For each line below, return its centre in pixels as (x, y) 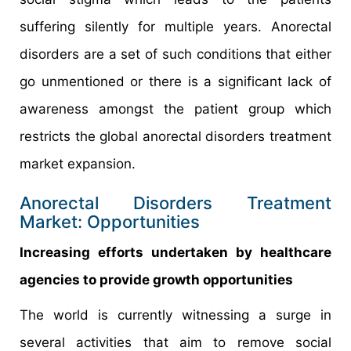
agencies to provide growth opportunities (156, 279)
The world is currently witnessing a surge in (175, 315)
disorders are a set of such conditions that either (175, 54)
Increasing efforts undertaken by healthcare (175, 252)
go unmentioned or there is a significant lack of (175, 81)
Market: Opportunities (110, 221)
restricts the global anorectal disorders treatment (175, 136)
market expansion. (78, 163)
